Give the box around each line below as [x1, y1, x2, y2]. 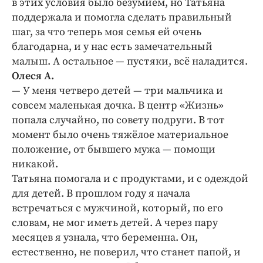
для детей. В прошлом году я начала [12, 187, 190, 201]
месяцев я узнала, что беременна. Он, [12, 231, 198, 245]
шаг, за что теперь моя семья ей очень [12, 25, 201, 39]
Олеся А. [12, 69, 54, 83]
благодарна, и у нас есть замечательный [12, 40, 213, 54]
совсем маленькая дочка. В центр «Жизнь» [12, 99, 224, 113]
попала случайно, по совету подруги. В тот [12, 113, 225, 127]
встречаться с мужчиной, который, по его [12, 201, 223, 215]
